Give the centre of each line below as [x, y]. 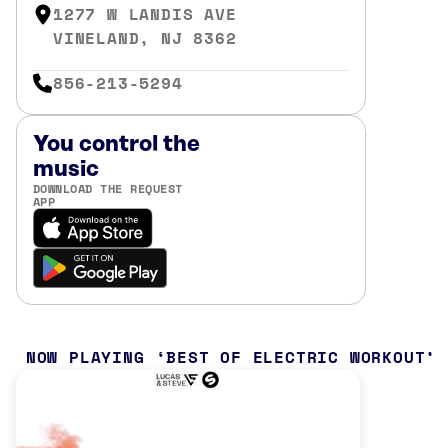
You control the [116, 144]
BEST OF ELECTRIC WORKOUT [296, 356]
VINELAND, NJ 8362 [145, 38]
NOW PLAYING [85, 356]
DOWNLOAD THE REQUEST [108, 188]
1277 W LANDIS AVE [145, 14]
